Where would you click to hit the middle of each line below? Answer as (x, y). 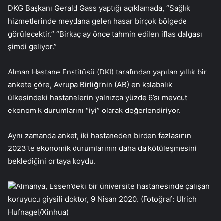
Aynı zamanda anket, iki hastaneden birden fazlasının (100, 135)
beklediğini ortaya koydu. (52, 161)
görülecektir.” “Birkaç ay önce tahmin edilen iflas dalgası (105, 34)
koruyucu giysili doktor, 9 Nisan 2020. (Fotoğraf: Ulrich (102, 199)
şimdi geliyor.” (32, 46)
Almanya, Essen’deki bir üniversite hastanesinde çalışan (113, 186)
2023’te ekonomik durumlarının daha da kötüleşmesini (102, 148)
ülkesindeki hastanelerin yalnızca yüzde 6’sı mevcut (98, 97)
